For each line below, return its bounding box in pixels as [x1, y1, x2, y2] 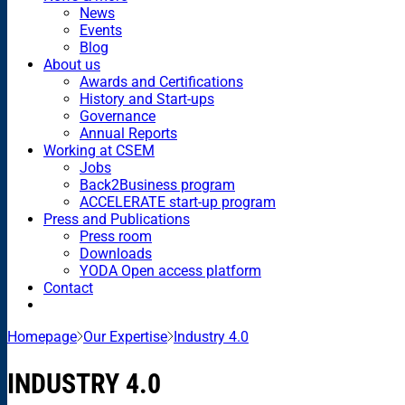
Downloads [80, 244, 152, 262]
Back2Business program [80, 175, 235, 193]
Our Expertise [83, 327, 167, 345]
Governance [80, 107, 155, 125]
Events [80, 21, 122, 39]
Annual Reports [80, 124, 177, 142]
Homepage [7, 327, 77, 345]
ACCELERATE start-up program [80, 193, 276, 211]
